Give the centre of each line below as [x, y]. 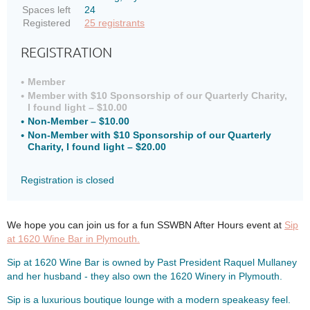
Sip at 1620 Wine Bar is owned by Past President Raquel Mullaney [152, 262]
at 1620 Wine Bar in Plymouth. [73, 239]
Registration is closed [67, 180]
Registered [47, 23]
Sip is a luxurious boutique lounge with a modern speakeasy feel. [149, 300]
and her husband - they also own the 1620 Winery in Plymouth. [145, 276]
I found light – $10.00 [77, 107]
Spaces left [46, 10]
